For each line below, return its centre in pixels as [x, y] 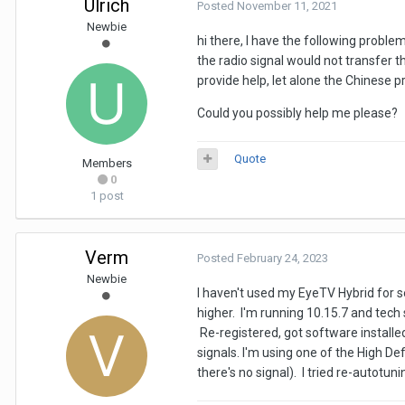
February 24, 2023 [283, 258]
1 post [107, 195]
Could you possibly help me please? [297, 113]
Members [107, 163]
